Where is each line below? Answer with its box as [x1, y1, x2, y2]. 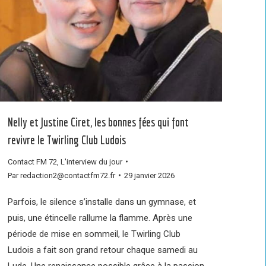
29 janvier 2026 [124, 170, 175, 180]
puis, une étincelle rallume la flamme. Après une [8, 212, 192, 223]
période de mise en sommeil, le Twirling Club [8, 228, 180, 239]
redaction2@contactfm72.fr [20, 170, 115, 180]
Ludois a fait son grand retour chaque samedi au [8, 244, 198, 255]
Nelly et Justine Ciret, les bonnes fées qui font [8, 115, 189, 129]
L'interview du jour [61, 157, 122, 166]
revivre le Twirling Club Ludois [8, 132, 126, 147]
